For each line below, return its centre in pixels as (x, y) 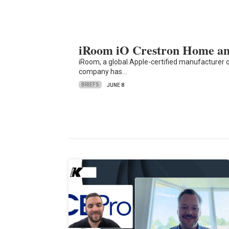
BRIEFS (90, 85)
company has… (103, 71)
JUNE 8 (116, 85)
